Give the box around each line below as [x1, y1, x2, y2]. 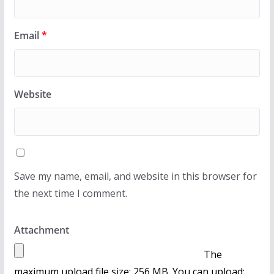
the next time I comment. [13, 186, 127, 200]
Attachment [13, 223, 69, 237]
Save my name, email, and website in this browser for [13, 169, 257, 183]
